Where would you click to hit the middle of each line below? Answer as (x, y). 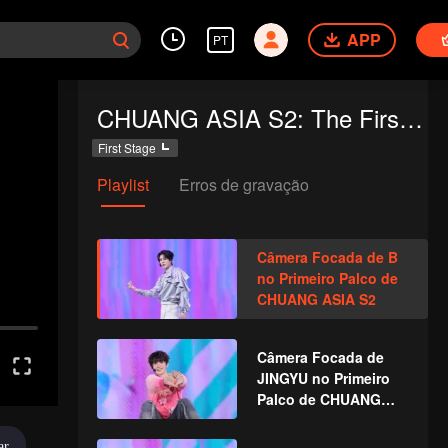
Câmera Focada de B (327, 257)
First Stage (126, 147)
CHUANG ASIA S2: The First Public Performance (410, 117)
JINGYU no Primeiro (323, 378)
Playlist (122, 184)
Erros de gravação (243, 184)
